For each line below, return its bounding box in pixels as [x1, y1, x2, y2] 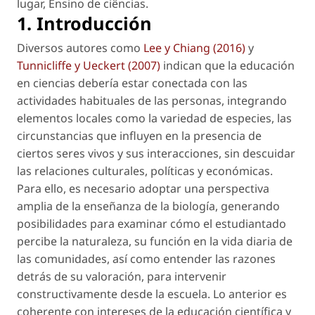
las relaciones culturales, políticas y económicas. [17, 163, 273, 179]
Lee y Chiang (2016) [143, 40, 245, 56]
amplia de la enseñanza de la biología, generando [17, 198, 280, 214]
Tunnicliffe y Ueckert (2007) [17, 58, 160, 74]
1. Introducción [17, 11, 152, 36]
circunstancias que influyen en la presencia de [17, 128, 262, 144]
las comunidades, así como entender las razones [17, 251, 276, 267]
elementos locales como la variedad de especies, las [17, 110, 292, 127]
